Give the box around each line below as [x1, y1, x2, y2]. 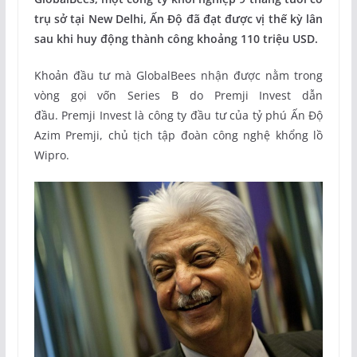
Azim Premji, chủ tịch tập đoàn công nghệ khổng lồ [33, 127, 324, 143]
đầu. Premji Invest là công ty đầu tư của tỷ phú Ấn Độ [33, 107, 324, 123]
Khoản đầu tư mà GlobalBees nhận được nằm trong [33, 67, 324, 83]
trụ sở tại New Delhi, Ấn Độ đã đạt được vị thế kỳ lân [33, 10, 324, 26]
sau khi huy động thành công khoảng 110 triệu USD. [33, 30, 318, 46]
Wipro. [33, 147, 69, 163]
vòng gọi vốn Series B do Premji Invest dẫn [33, 87, 324, 103]
